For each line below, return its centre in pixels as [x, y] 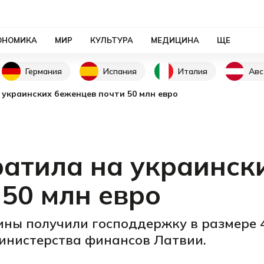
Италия [193, 71]
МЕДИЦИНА [175, 40]
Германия [44, 71]
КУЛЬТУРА [112, 40]
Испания [120, 71]
